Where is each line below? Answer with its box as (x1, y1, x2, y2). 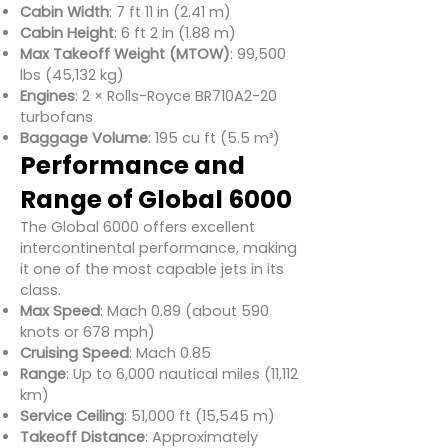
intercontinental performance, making (20, 238, 297, 258)
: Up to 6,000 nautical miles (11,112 (66, 364, 298, 384)
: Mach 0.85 (129, 343, 211, 363)
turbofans (20, 107, 93, 127)
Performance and (20, 148, 245, 183)
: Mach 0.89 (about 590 (100, 301, 269, 321)
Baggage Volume (20, 128, 148, 148)
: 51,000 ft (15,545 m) (124, 406, 275, 426)
